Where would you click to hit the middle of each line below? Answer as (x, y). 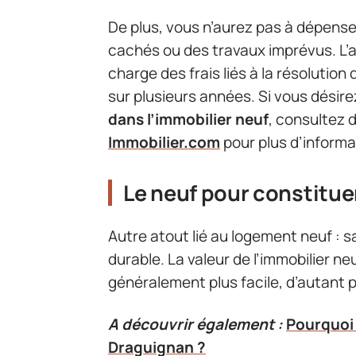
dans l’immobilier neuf (188, 120)
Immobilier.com (164, 143)
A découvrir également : (195, 325)
